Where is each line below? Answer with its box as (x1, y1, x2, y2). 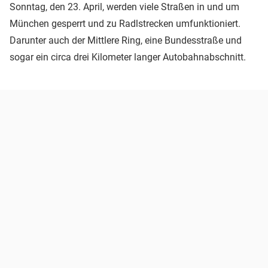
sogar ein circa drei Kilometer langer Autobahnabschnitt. (10, 51, 246, 63)
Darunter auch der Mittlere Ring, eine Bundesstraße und (10, 35, 242, 47)
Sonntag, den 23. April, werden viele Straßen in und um (10, 1, 239, 13)
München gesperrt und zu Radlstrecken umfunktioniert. (10, 18, 240, 30)
